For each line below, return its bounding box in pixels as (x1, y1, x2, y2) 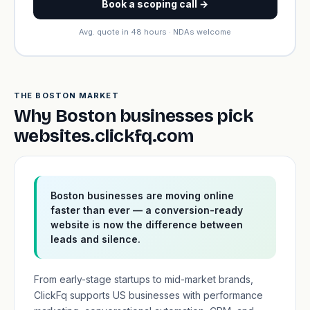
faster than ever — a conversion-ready (51, 204, 243, 216)
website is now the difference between (51, 219, 243, 230)
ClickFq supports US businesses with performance (34, 289, 263, 301)
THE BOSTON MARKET (14, 91, 119, 100)
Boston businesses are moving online (51, 190, 234, 201)
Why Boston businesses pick (14, 105, 254, 127)
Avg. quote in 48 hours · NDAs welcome (79, 26, 231, 37)
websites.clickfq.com (14, 125, 194, 147)
